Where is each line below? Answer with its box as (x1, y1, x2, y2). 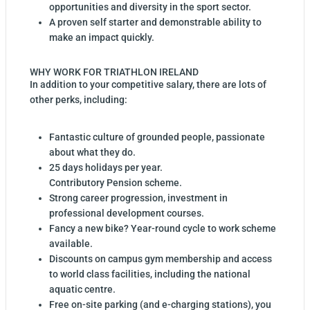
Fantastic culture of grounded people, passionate (49, 131, 265, 143)
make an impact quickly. (49, 32, 154, 44)
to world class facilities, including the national (49, 268, 250, 280)
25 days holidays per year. (49, 162, 163, 174)
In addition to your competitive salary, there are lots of (30, 79, 266, 91)
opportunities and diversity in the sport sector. (49, 1, 251, 13)
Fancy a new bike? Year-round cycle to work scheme (49, 223, 276, 235)
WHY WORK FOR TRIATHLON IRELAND (30, 66, 199, 78)
